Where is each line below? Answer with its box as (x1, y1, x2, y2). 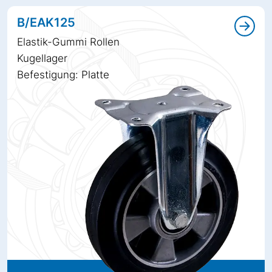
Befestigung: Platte (17, 68, 109, 81)
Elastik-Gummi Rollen (17, 35, 120, 48)
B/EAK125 (17, 15, 75, 30)
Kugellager (17, 52, 67, 64)
